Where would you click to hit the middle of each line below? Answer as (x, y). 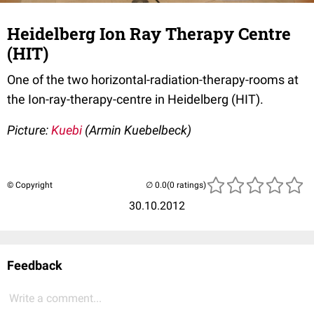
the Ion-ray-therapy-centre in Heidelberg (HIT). (135, 100)
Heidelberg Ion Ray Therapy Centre (149, 34)
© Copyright (30, 185)
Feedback (35, 266)
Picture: (29, 130)
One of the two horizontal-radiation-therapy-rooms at (153, 80)
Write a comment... (55, 299)
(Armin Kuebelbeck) (137, 130)
